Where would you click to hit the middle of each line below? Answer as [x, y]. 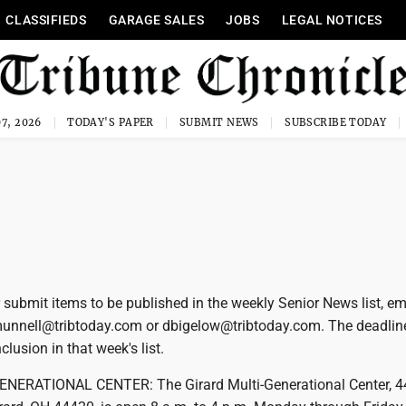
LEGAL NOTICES [332, 20]
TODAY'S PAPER [111, 122]
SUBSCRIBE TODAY [336, 122]
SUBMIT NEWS [219, 122]
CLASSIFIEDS [46, 20]
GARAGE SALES [156, 20]
